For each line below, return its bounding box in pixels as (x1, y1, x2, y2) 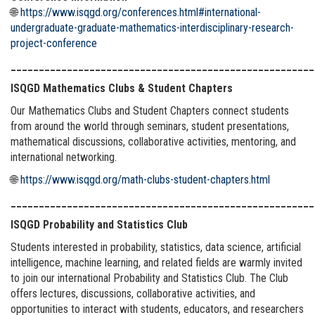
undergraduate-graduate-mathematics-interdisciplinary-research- (11, 20, 294, 34)
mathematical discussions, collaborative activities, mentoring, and (11, 134, 296, 148)
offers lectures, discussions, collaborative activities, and (11, 286, 255, 300)
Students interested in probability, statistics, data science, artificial (11, 240, 301, 254)
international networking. (11, 150, 117, 164)
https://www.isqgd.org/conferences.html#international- (20, 5, 261, 19)
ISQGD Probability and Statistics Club (11, 217, 188, 231)
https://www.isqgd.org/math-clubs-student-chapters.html (20, 172, 270, 186)
